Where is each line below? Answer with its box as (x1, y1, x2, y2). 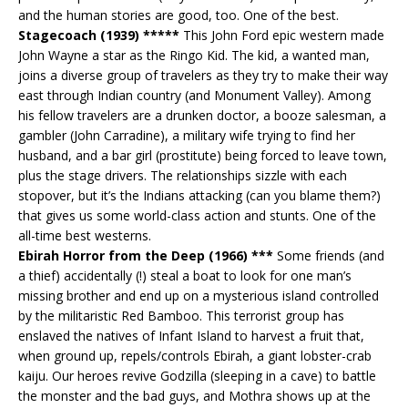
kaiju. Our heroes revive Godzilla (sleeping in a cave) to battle (18, 366, 376, 384)
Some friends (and (273, 246, 384, 264)
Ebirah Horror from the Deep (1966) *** (18, 246, 273, 264)
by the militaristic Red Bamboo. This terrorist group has (18, 306, 344, 324)
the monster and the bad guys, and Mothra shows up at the (18, 386, 371, 404)
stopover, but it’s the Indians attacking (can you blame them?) (18, 186, 381, 204)
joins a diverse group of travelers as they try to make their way (18, 66, 388, 84)
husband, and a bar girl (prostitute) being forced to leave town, (18, 146, 387, 164)
